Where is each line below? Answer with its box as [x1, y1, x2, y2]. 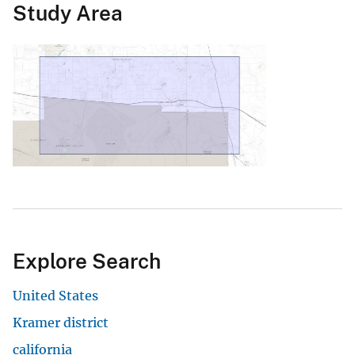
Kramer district [13, 315, 109, 331]
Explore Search [13, 249, 161, 274]
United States [13, 288, 98, 304]
